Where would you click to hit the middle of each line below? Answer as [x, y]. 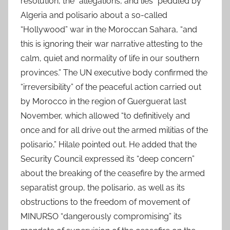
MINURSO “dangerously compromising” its [101, 217]
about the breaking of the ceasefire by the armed [113, 174]
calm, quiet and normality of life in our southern [110, 59]
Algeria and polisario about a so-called [94, 15]
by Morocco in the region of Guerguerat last [103, 102]
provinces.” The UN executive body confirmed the [114, 73]
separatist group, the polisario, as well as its [103, 188]
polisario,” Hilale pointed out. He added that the [109, 145]
